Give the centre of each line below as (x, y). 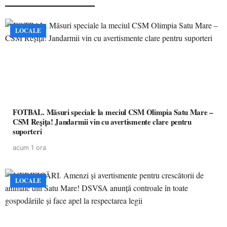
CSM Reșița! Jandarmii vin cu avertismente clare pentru (102, 122)
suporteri (27, 131)
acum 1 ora (29, 148)
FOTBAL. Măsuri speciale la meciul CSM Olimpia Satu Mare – (113, 112)
